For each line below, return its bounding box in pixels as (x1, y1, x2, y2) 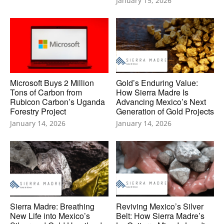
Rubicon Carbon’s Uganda (10, 96, 105, 108)
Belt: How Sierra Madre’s (115, 209, 204, 221)
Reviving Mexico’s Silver (115, 200, 203, 212)
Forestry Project (10, 105, 66, 117)
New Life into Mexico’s (10, 209, 90, 221)
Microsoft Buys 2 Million (10, 77, 94, 89)
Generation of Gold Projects (115, 105, 214, 117)
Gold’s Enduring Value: (115, 77, 198, 89)
